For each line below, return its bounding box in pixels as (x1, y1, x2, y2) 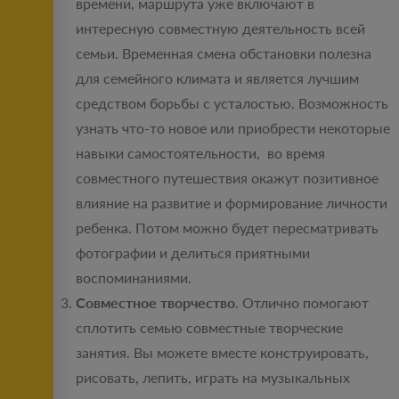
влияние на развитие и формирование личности (76, 194, 387, 212)
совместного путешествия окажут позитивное (76, 169, 379, 187)
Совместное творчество (76, 294, 235, 312)
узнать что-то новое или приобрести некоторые (76, 119, 390, 137)
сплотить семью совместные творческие (76, 319, 343, 337)
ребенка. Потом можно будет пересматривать (76, 219, 379, 237)
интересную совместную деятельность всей (76, 20, 365, 37)
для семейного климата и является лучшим (76, 69, 359, 87)
